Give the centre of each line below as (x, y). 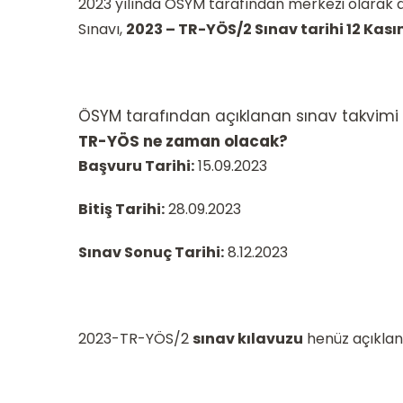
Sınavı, (100, 29)
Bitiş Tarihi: (121, 209)
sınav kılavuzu (248, 338)
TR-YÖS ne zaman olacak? (183, 141)
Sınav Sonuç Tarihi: (151, 252)
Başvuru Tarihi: (136, 166)
